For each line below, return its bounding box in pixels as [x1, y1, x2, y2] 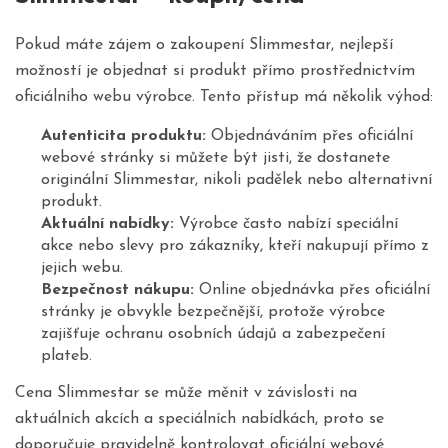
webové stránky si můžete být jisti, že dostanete [40, 150, 390, 167]
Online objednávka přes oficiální [193, 282, 430, 299]
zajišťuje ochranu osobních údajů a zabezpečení [40, 326, 385, 343]
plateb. [40, 348, 92, 365]
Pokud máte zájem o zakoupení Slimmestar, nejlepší [15, 37, 393, 54]
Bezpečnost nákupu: [40, 282, 194, 299]
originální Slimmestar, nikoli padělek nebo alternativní [40, 172, 432, 189]
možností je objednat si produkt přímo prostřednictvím [15, 63, 415, 80]
